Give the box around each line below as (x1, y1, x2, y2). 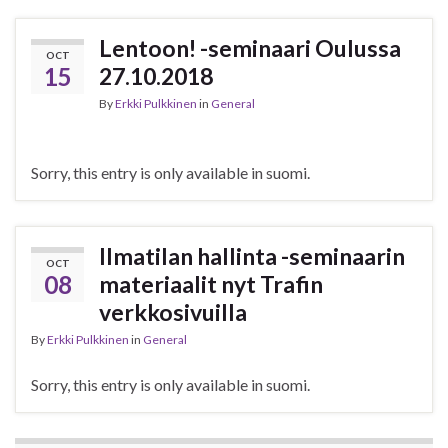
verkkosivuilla (99, 298, 247, 327)
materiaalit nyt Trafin (99, 270, 323, 299)
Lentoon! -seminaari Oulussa (99, 34, 401, 63)
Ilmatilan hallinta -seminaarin (99, 242, 405, 271)
